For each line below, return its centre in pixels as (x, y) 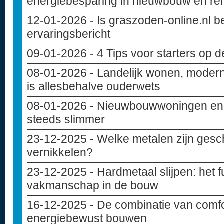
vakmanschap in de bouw (93, 185)
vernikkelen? (60, 152)
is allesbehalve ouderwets (94, 86)
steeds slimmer (66, 119)
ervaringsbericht (69, 34)
